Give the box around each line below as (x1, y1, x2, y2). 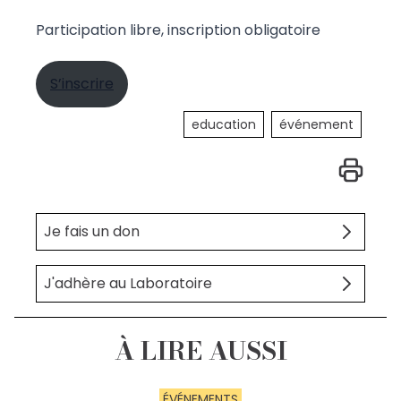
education (192, 115, 256, 134)
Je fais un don (44, 221, 140, 243)
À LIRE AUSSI (114, 331, 287, 371)
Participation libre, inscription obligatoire (36, 20, 320, 41)
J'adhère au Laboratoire (44, 273, 212, 294)
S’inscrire (50, 73, 114, 95)
